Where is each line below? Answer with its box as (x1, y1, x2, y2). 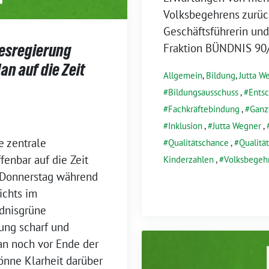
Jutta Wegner (213, 119, 261, 131)
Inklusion (168, 119, 202, 131)
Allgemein (163, 69, 202, 81)
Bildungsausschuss (168, 86, 238, 98)
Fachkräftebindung (168, 103, 240, 115)
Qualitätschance (168, 136, 229, 148)
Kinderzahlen (163, 153, 214, 165)
